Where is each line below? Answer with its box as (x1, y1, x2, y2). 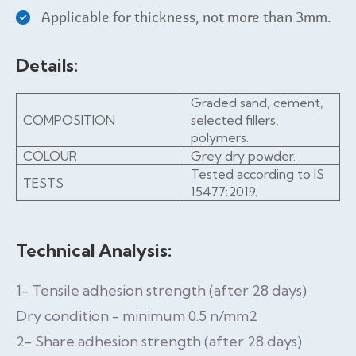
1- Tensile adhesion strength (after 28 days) (16, 281, 307, 300)
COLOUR (23, 148, 77, 164)
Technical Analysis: (16, 239, 172, 261)
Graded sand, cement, (191, 95, 323, 110)
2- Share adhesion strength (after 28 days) (16, 332, 302, 350)
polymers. (191, 130, 249, 145)
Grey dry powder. (191, 148, 296, 164)
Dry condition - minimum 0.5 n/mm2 (16, 307, 257, 325)
